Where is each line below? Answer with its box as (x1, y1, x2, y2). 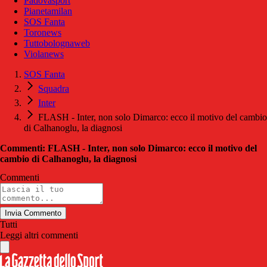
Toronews (24, 27, 61, 38)
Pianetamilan (24, 6, 72, 17)
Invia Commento (5, 209, 61, 218)
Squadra (38, 83, 69, 94)
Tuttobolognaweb (24, 38, 90, 49)
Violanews (24, 49, 64, 60)
